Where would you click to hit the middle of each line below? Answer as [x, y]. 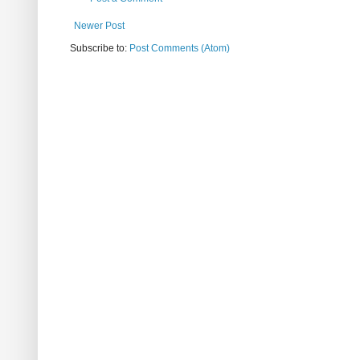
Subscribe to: [100, 49]
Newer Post [99, 26]
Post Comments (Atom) [180, 49]
